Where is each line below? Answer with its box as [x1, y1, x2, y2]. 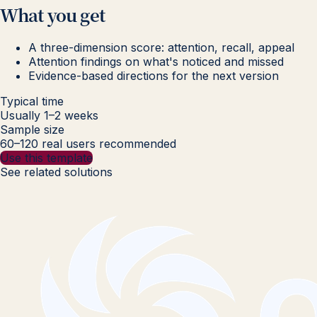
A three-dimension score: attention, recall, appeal [28, 40, 294, 55]
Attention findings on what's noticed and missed [28, 54, 284, 69]
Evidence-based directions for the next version [28, 69, 279, 83]
